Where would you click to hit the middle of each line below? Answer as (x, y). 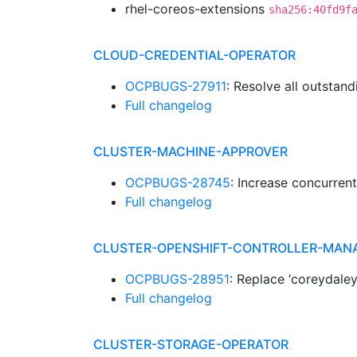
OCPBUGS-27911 (176, 86)
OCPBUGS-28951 (177, 279)
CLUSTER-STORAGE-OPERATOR (191, 344)
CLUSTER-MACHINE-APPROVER (190, 151)
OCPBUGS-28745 (178, 182)
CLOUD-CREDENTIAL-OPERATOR (194, 55)
